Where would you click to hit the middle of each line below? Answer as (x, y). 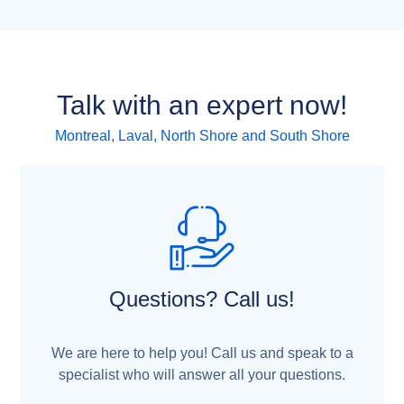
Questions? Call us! (202, 298)
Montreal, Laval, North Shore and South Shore (202, 136)
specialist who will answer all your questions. (202, 374)
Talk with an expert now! (202, 106)
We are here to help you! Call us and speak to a (202, 353)
